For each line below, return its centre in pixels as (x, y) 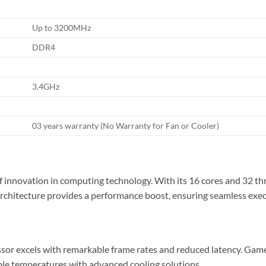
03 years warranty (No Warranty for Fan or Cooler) (126, 126)
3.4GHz (46, 87)
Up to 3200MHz (62, 28)
